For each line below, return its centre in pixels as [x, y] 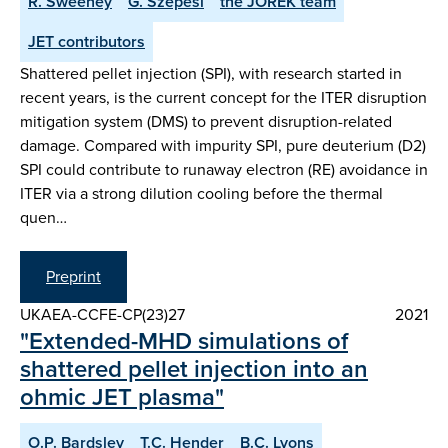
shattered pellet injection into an [194, 369]
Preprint [73, 277]
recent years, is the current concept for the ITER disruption [223, 97]
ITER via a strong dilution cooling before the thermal [201, 193]
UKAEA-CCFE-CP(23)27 [102, 315]
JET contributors [86, 41]
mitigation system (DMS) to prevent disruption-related [206, 121]
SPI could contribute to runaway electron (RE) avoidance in [224, 169]
